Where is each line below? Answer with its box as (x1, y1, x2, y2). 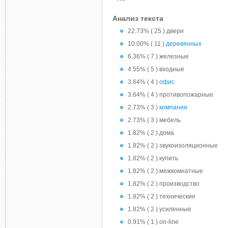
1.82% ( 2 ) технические (128, 193, 195, 200)
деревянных (166, 40, 202, 47)
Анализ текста (112, 14, 163, 22)
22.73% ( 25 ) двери (128, 27, 184, 35)
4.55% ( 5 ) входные (128, 66, 184, 73)
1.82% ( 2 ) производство (128, 180, 199, 187)
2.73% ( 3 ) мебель (128, 117, 181, 124)
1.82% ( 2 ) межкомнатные (128, 167, 203, 175)
